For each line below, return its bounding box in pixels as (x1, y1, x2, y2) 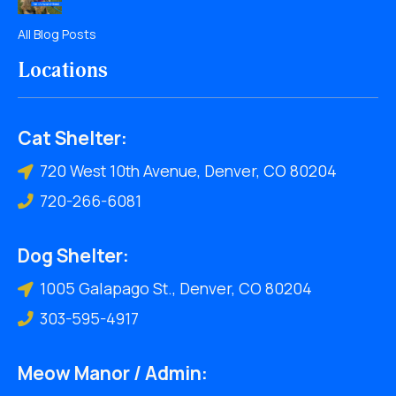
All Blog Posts (18, 25, 96, 42)
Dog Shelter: (18, 242, 129, 268)
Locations (18, 57, 108, 83)
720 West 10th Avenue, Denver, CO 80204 (40, 159, 337, 181)
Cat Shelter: (18, 125, 127, 150)
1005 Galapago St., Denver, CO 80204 (40, 277, 312, 299)
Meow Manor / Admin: (18, 360, 208, 385)
